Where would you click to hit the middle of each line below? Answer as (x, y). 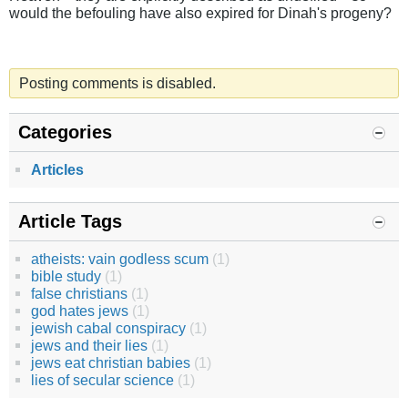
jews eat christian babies (111, 363)
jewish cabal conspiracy (108, 328)
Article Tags (70, 222)
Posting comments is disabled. (117, 83)
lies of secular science (102, 380)
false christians (79, 294)
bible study (66, 276)
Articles (57, 170)
